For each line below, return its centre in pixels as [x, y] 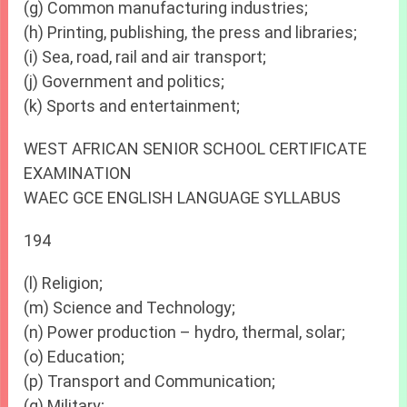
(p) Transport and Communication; [150, 382]
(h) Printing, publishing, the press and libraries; [191, 33]
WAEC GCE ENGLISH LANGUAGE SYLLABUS [183, 198]
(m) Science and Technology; [130, 308]
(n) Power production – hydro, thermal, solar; [185, 333]
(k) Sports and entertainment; [132, 106]
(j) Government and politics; [124, 82]
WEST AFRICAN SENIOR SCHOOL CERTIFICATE [196, 149]
